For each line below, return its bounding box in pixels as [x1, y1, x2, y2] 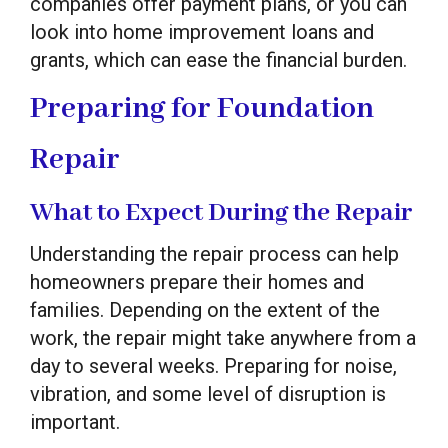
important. [30, 409, 120, 434]
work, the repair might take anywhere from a [30, 325, 416, 350]
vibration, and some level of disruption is [30, 381, 386, 406]
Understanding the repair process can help [30, 241, 399, 266]
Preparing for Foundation [30, 89, 374, 128]
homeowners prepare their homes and [30, 269, 364, 294]
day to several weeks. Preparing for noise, [30, 353, 397, 378]
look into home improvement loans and [30, 19, 374, 44]
